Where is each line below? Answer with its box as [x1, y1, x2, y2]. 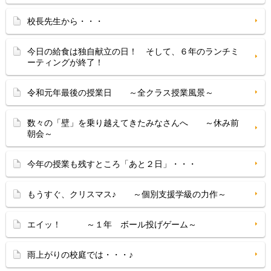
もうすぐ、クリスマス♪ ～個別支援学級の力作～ [27, 189, 226, 199]
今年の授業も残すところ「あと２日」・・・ [27, 159, 197, 169]
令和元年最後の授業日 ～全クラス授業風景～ [27, 88, 214, 97]
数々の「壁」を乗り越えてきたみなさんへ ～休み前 [27, 118, 239, 128]
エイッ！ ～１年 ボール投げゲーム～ [27, 220, 197, 229]
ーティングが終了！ [27, 57, 103, 67]
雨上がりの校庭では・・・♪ [27, 250, 133, 260]
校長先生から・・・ [27, 16, 103, 26]
